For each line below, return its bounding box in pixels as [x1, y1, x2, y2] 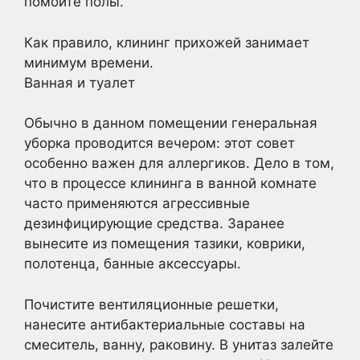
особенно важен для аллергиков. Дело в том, [24, 155, 334, 171]
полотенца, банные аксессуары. [24, 256, 241, 272]
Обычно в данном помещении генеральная [24, 115, 317, 131]
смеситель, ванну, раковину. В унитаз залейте [24, 336, 333, 353]
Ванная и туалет [24, 74, 135, 91]
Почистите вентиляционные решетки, [24, 296, 279, 313]
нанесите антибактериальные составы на [24, 316, 305, 333]
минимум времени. [24, 54, 153, 71]
